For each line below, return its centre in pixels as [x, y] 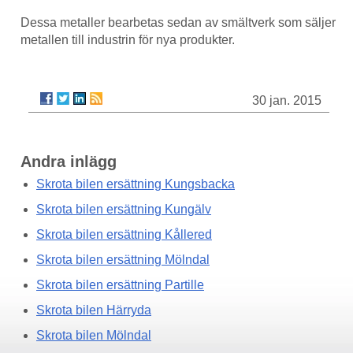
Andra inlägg [69, 162]
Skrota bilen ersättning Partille [120, 285]
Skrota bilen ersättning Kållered [124, 234]
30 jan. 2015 [287, 100]
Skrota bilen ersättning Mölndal [123, 260]
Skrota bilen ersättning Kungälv [124, 209]
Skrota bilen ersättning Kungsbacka [136, 184]
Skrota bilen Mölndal [94, 335]
